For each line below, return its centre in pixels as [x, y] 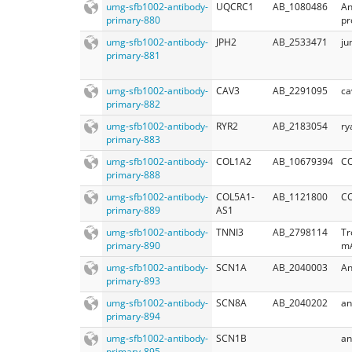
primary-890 [133, 245]
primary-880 [133, 20]
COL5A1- [235, 196]
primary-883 [133, 139]
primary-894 [133, 316]
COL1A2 [234, 161]
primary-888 [133, 174]
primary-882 [133, 104]
